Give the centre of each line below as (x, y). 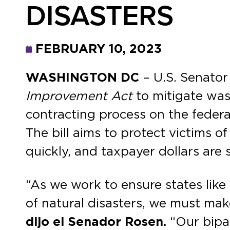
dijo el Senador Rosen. (96, 222)
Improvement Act (79, 97)
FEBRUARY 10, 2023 (99, 49)
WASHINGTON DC (82, 78)
